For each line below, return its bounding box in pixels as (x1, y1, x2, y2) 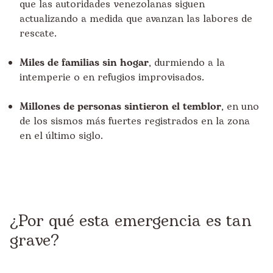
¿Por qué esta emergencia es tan (10, 209, 252, 233)
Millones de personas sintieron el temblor (19, 99, 221, 114)
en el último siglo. (19, 129, 103, 143)
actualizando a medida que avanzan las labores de (19, 12, 252, 26)
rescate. (19, 26, 57, 41)
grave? (10, 229, 59, 253)
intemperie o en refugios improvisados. (19, 70, 204, 85)
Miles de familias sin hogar (19, 55, 149, 70)
